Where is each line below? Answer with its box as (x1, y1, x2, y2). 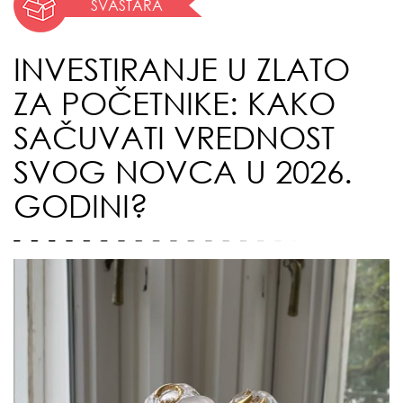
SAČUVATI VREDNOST (13, 118, 335, 157)
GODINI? (13, 186, 148, 226)
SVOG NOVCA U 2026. (13, 152, 353, 192)
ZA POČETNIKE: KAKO (13, 84, 336, 123)
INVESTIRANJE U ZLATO (13, 49, 350, 89)
